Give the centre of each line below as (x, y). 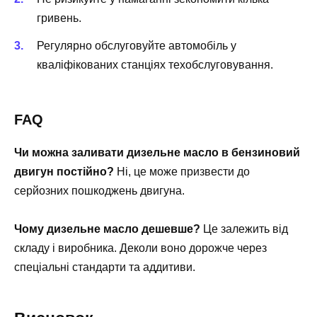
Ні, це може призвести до (182, 171)
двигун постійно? (64, 171)
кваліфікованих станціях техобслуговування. (155, 64)
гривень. (59, 18)
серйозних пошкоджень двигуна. (99, 190)
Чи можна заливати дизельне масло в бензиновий (157, 152)
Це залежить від (244, 229)
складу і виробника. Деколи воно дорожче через (140, 248)
